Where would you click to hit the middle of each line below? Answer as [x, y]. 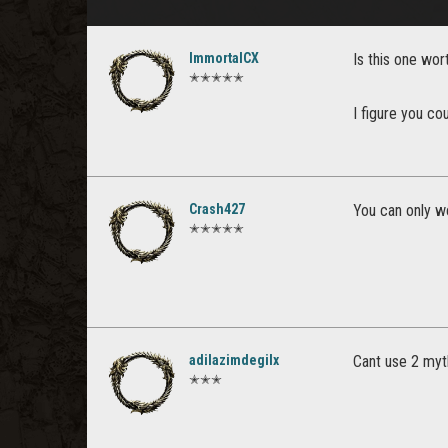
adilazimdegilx [234, 360]
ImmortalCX [224, 58]
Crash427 [217, 209]
